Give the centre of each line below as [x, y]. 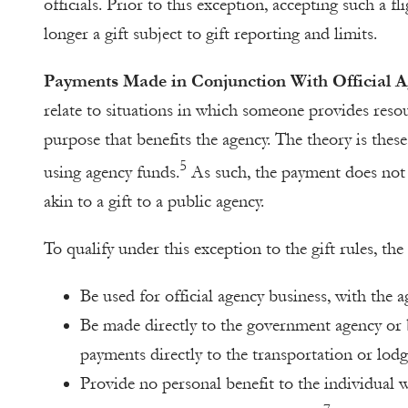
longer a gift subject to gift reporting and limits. [210, 33]
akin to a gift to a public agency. [154, 201]
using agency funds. [112, 172]
